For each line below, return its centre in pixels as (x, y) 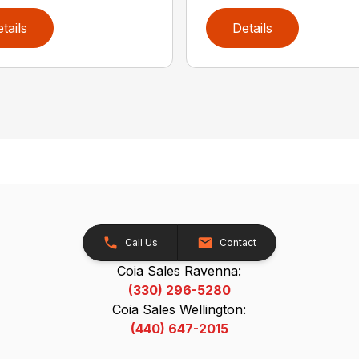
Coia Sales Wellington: (179, 309)
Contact (238, 242)
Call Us (141, 242)
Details (252, 28)
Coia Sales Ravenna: (179, 270)
